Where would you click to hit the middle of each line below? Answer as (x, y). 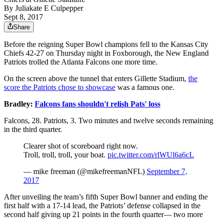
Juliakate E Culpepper (49, 8)
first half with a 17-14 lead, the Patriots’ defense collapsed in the (102, 206)
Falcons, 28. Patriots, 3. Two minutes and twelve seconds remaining (109, 121)
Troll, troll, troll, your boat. (66, 155)
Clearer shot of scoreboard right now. (81, 146)
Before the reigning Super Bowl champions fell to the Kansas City (106, 44)
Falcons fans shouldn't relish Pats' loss (98, 104)
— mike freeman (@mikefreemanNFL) (85, 172)
